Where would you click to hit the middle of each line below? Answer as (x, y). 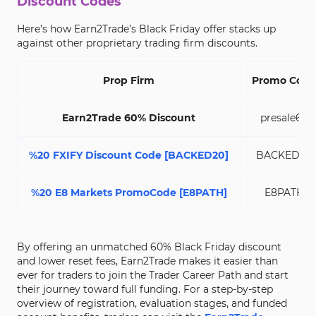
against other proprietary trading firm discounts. (137, 43)
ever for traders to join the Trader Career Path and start (153, 275)
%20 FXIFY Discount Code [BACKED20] (129, 155)
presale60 (284, 118)
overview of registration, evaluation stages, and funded (152, 303)
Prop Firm (129, 80)
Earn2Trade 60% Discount (129, 118)
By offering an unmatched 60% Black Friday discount (149, 247)
